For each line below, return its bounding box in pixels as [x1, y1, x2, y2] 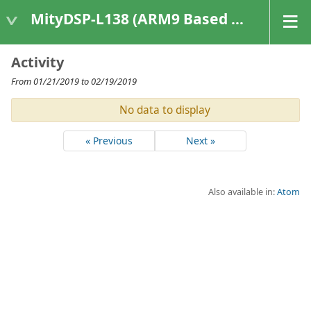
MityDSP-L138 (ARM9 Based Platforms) [31, 8, 231, 28]
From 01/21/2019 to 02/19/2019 [11, 75, 137, 87]
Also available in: [208, 185, 277, 198]
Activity [11, 53, 64, 72]
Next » [186, 134, 216, 148]
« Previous [85, 134, 133, 148]
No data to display [119, 103, 210, 118]
